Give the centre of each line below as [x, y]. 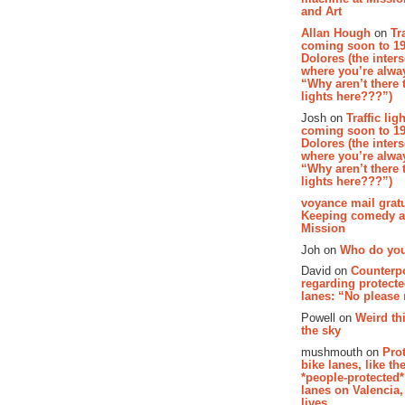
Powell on [328, 318]
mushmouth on [342, 352]
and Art [321, 12]
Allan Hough [336, 33]
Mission [323, 228]
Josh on [324, 118]
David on [326, 271]
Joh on [320, 250]
